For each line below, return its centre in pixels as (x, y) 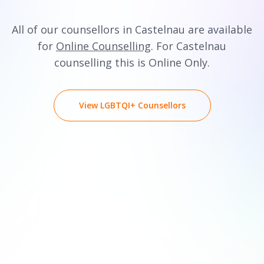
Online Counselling (103, 46)
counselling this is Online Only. (132, 62)
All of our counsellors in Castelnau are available (132, 29)
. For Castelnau (189, 46)
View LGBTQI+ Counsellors (132, 105)
